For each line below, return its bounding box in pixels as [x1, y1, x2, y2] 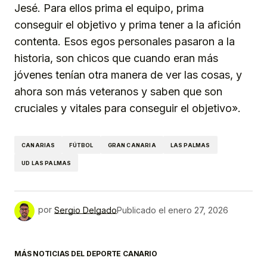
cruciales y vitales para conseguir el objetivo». [14, 102, 241, 115]
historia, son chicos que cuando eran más [14, 52, 218, 65]
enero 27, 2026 [168, 204, 228, 215]
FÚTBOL [69, 141, 94, 148]
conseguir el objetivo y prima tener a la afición [14, 18, 241, 32]
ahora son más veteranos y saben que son [14, 85, 222, 98]
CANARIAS [21, 141, 55, 148]
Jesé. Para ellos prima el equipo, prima [14, 2, 204, 15]
